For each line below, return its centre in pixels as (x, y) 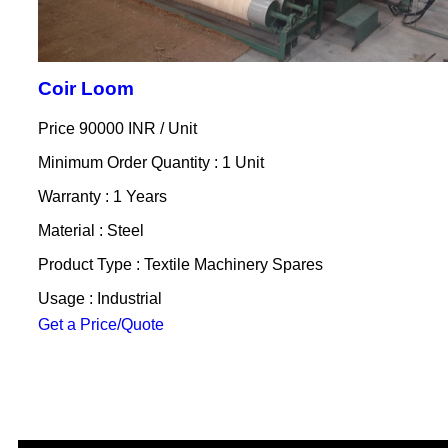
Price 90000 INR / (102, 128)
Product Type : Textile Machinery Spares (180, 264)
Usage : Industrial (99, 298)
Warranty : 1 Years (102, 196)
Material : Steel (90, 230)
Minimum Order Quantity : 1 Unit (150, 162)
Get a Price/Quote (100, 324)
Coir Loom (85, 88)
